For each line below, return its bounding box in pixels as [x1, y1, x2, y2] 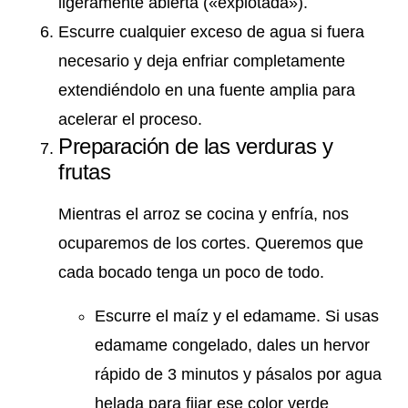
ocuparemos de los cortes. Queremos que [58, 233, 363, 252]
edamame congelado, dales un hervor [95, 335, 370, 354]
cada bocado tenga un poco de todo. [58, 262, 324, 281]
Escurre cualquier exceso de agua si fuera [58, 22, 364, 41]
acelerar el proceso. [58, 109, 202, 128]
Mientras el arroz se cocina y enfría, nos [58, 204, 349, 223]
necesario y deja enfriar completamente [58, 51, 345, 70]
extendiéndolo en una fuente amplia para [58, 80, 355, 99]
